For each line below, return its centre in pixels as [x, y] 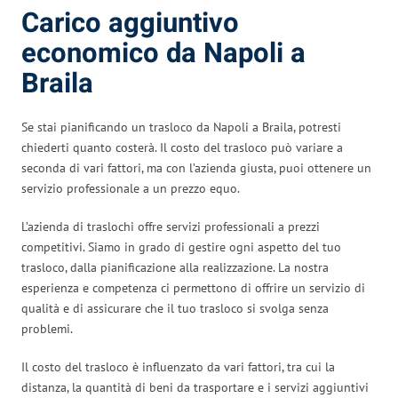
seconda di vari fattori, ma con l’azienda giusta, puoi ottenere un [196, 167]
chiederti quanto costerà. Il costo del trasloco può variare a [182, 147]
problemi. [47, 328]
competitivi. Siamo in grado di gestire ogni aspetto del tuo [181, 247]
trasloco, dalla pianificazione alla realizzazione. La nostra [175, 267]
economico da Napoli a [163, 53]
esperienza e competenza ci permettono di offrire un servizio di [193, 287]
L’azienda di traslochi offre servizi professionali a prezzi [171, 226]
